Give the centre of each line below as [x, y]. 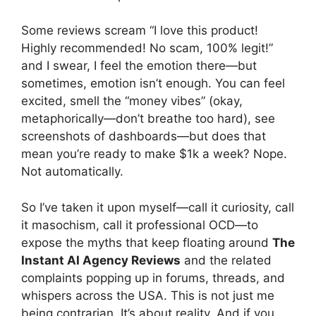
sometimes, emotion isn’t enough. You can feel [153, 83]
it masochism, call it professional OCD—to [140, 225]
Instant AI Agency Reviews [101, 260]
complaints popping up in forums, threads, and [153, 278]
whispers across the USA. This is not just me [148, 295]
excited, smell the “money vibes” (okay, [132, 101]
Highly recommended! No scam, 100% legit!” [147, 48]
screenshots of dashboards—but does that [144, 136]
